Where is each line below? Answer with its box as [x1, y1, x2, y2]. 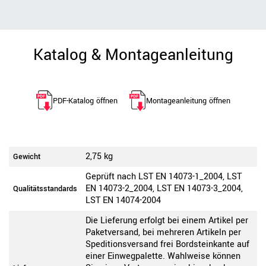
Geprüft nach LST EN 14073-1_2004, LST [85, 170, 242, 183]
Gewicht [13, 151, 40, 163]
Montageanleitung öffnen [145, 95, 230, 106]
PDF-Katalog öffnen [52, 95, 118, 106]
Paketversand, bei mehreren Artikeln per [85, 226, 241, 239]
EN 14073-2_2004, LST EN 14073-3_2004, [85, 182, 243, 195]
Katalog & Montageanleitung [33, 43, 233, 67]
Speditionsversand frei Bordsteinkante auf [85, 238, 249, 251]
